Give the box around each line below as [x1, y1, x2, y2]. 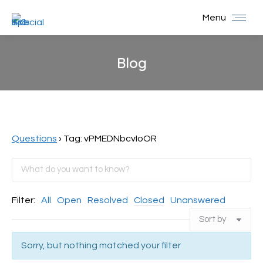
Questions [12, 134, 57, 143]
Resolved [87, 195, 128, 205]
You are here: [131, 75, 188, 85]
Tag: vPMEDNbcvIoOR [63, 134, 157, 143]
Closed [134, 195, 164, 205]
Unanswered [170, 195, 225, 205]
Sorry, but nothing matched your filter [21, 241, 181, 250]
